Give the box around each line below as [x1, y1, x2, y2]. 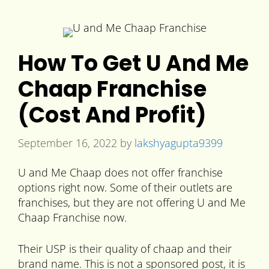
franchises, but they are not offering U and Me [18, 195, 246, 210]
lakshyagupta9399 [134, 135, 223, 150]
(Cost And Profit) [18, 99, 206, 130]
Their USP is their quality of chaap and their [18, 241, 232, 256]
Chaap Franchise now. [18, 210, 127, 225]
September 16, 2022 [18, 135, 117, 150]
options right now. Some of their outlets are [18, 180, 232, 195]
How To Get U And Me [18, 47, 249, 79]
